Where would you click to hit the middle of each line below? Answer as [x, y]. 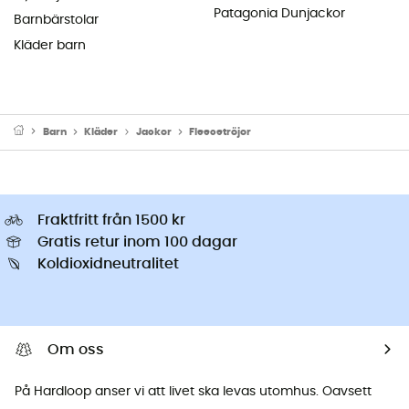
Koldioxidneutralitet [108, 263]
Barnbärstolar [56, 20]
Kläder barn [50, 45]
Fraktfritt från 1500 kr [111, 220]
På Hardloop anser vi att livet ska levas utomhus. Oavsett [193, 391]
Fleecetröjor [220, 131]
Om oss [76, 349]
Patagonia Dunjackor [279, 13]
